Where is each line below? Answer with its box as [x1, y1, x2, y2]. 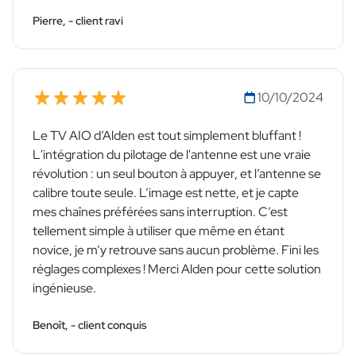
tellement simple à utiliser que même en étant [33, 222, 284, 240]
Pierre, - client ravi [33, 14, 123, 29]
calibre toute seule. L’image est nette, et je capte [33, 184, 299, 202]
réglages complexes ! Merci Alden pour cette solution [33, 261, 321, 278]
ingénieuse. [33, 280, 96, 297]
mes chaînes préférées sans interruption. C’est [33, 203, 288, 221]
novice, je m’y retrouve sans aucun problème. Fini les [33, 242, 319, 259]
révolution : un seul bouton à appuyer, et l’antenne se [33, 165, 321, 183]
